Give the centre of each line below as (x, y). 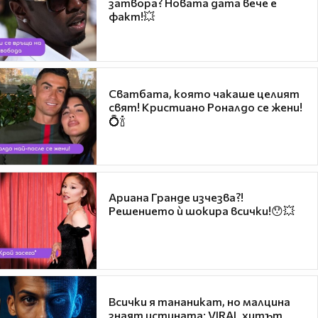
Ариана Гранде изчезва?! (176, 197)
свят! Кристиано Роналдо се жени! (205, 106)
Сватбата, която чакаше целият (204, 93)
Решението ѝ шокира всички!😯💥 (202, 211)
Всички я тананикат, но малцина (199, 301)
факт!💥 (132, 16)
